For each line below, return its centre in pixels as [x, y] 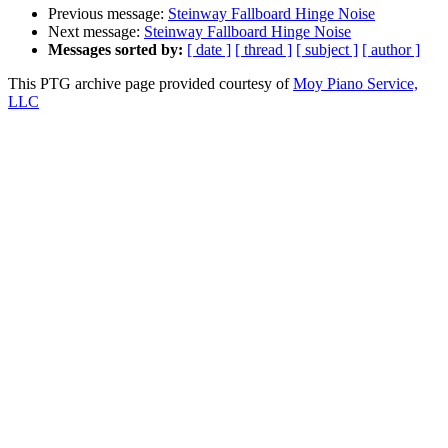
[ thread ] [263, 50]
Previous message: [108, 14]
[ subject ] [327, 50]
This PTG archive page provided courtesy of [150, 84]
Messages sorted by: [115, 50]
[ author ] [391, 50]
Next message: [96, 32]
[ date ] [209, 50]
